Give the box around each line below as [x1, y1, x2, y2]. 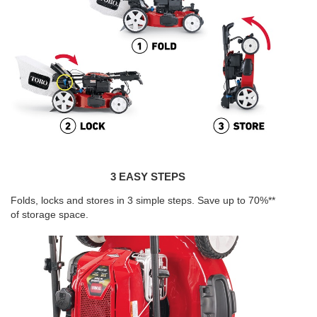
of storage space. [11, 208, 88, 220]
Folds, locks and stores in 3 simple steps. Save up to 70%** [11, 194, 275, 206]
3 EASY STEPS [110, 170, 185, 183]
